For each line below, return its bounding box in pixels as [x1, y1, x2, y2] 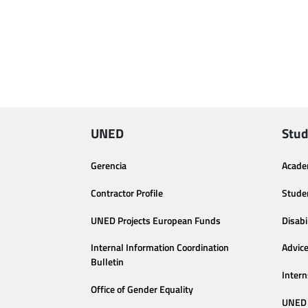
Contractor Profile [91, 185, 163, 201]
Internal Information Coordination [91, 240, 229, 256]
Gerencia [91, 158, 126, 173]
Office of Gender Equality [91, 282, 193, 298]
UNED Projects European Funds [91, 212, 221, 228]
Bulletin [91, 254, 124, 270]
